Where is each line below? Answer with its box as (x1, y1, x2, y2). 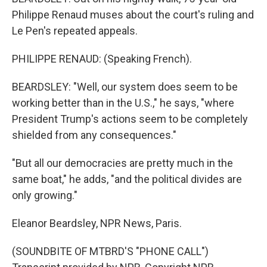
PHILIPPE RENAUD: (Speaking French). (12, 52, 192, 65)
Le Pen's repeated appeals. (12, 24, 138, 37)
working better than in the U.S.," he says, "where (12, 97, 234, 109)
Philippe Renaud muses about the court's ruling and (12, 8, 254, 21)
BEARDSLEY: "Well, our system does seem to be (12, 80, 238, 93)
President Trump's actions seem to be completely (12, 113, 248, 125)
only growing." (12, 189, 77, 201)
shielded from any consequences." (12, 129, 176, 141)
